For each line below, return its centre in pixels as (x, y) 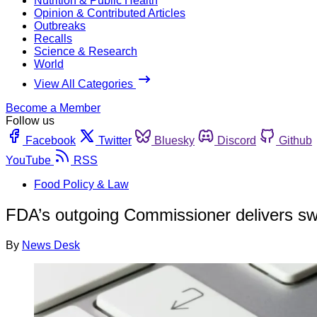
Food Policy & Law (81, 184)
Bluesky (174, 140)
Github (295, 140)
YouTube (28, 160)
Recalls (53, 38)
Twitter (115, 140)
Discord (237, 140)
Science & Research (86, 51)
